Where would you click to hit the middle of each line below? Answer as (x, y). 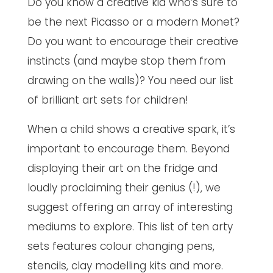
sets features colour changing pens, (121, 246)
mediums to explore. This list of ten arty (130, 226)
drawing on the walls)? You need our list (130, 80)
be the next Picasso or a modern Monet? (133, 22)
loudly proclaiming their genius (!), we (124, 187)
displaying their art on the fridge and (122, 168)
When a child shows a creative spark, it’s (131, 129)
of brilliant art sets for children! (108, 100)
